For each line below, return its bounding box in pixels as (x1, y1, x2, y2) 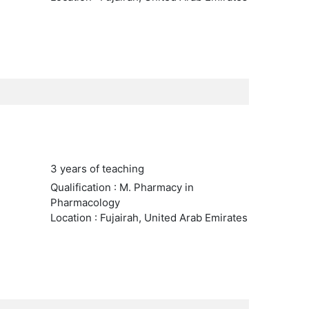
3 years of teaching (50, 162, 144, 175)
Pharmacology (50, 196, 120, 209)
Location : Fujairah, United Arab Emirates (50, 211, 248, 224)
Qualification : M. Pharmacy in (50, 181, 194, 194)
